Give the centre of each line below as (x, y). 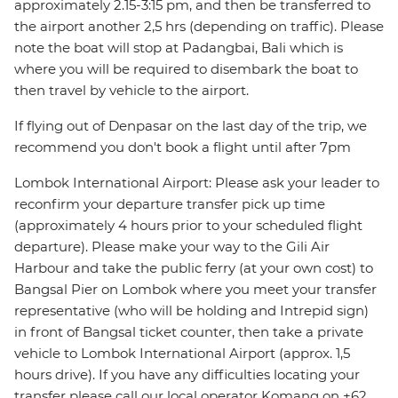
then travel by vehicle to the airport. (131, 91)
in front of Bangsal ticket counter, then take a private (189, 332)
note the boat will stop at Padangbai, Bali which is (179, 48)
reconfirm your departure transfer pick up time (170, 204)
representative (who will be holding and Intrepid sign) (191, 311)
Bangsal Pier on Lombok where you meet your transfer (195, 290)
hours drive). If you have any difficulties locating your (187, 375)
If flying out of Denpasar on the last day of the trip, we (191, 126)
